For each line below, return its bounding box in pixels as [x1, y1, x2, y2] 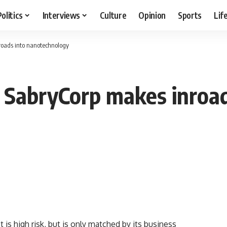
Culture [99, 9, 127, 21]
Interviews [42, 9, 81, 21]
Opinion [138, 9, 166, 21]
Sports [178, 9, 202, 21]
